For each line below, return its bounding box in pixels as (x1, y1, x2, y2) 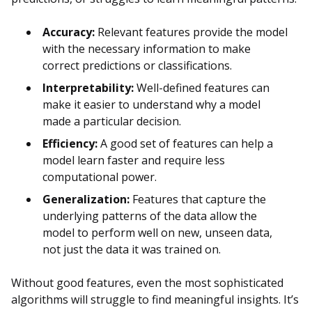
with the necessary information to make (42, 41, 251, 57)
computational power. (42, 169, 157, 185)
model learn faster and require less (42, 153, 225, 169)
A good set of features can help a (97, 136, 273, 152)
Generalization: (42, 192, 130, 208)
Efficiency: (42, 136, 97, 152)
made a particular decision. (42, 114, 181, 130)
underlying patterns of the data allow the (42, 208, 257, 224)
